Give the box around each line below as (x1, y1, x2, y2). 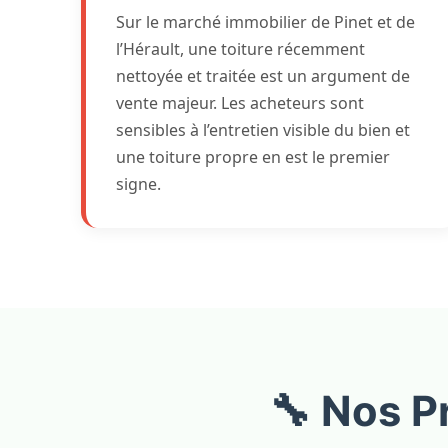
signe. (115, 173, 161, 195)
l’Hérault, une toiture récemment (115, 38, 365, 60)
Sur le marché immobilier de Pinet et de (115, 11, 415, 33)
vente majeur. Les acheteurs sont (115, 92, 364, 114)
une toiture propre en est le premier (115, 146, 390, 168)
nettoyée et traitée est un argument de (115, 65, 410, 87)
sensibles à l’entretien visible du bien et (115, 119, 410, 141)
